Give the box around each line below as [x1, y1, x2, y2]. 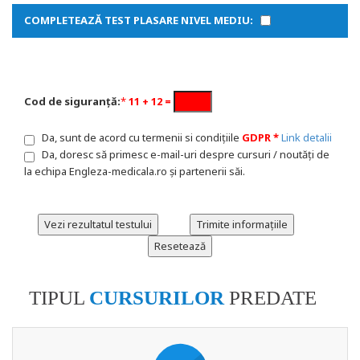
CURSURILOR [89, 287, 224, 309]
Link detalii [281, 130, 332, 145]
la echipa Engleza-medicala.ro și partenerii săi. [24, 164, 245, 179]
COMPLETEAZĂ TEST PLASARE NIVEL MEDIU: [24, 12, 260, 27]
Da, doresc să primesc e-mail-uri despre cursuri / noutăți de [35, 147, 329, 162]
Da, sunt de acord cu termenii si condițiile [35, 130, 242, 145]
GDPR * [242, 130, 279, 145]
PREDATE [224, 287, 317, 309]
